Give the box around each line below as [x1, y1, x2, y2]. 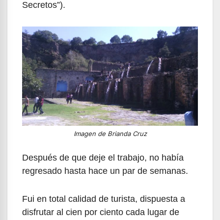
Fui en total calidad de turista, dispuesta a [22, 193, 185, 204]
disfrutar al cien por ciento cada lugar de [22, 207, 179, 217]
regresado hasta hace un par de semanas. [22, 165, 188, 176]
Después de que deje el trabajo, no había [22, 152, 184, 163]
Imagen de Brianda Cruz [73, 129, 147, 137]
